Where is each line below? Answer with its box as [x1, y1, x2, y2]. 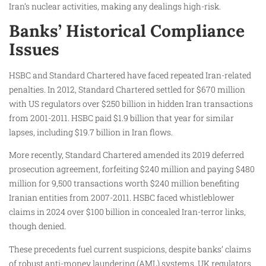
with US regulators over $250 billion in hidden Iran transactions [9, 97, 253, 109]
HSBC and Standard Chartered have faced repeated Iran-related [9, 69, 251, 81]
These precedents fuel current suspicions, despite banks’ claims [9, 243, 251, 255]
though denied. [9, 220, 66, 232]
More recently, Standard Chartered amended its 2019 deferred [9, 149, 244, 161]
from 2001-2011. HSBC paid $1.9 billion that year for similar [9, 112, 234, 123]
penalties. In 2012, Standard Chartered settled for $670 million [9, 83, 245, 95]
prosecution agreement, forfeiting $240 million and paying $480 [9, 163, 255, 175]
